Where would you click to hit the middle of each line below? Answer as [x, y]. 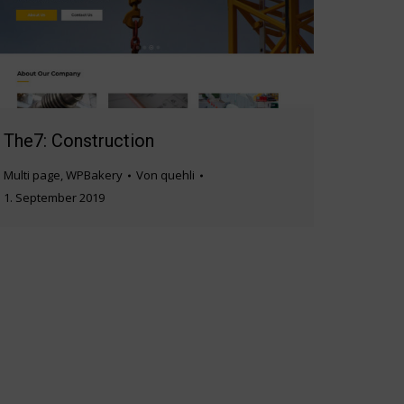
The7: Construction [79, 141]
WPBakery [94, 175]
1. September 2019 [54, 198]
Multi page [32, 175]
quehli [178, 175]
